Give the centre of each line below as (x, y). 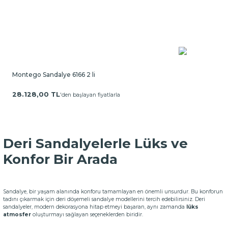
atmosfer (18, 215)
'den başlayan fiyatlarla (90, 95)
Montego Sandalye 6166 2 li (54, 75)
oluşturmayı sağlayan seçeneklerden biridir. (88, 215)
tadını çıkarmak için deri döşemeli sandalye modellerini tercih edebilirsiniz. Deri (104, 199)
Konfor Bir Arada (60, 159)
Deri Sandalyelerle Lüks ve (95, 144)
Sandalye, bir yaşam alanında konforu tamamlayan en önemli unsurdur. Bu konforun (113, 192)
